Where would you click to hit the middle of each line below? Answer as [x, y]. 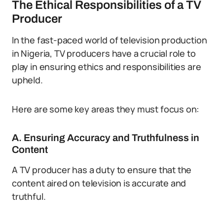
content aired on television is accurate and [99, 183]
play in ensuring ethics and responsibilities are [107, 67]
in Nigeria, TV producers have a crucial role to [104, 53]
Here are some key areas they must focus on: [106, 109]
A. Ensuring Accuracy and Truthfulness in [106, 138]
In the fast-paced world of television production [110, 40]
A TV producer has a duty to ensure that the [102, 170]
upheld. [27, 80]
